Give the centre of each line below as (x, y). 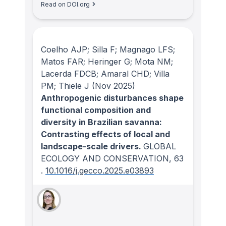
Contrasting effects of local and (105, 134)
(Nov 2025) (112, 86)
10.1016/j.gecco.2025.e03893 (100, 171)
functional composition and (96, 110)
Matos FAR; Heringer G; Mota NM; (107, 62)
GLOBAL (160, 147)
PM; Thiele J (65, 86)
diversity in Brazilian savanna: (101, 122)
